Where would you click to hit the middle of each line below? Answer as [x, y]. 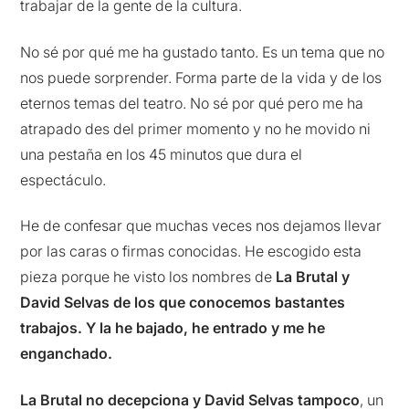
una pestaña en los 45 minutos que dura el [162, 154]
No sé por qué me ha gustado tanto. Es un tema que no [203, 52]
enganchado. [67, 354]
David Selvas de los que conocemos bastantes [183, 303]
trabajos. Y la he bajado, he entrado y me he [173, 328]
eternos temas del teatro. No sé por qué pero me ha [192, 103]
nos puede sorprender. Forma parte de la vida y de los [201, 77]
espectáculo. [63, 179]
